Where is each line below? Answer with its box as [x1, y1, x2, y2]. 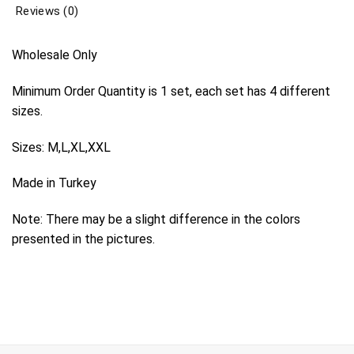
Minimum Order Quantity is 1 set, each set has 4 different [12, 83, 330, 99]
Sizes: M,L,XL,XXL [12, 139, 111, 155]
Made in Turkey [12, 175, 96, 191]
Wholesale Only [12, 47, 97, 63]
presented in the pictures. [12, 232, 155, 247]
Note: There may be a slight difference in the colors [12, 212, 300, 228]
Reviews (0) [16, 4, 79, 19]
